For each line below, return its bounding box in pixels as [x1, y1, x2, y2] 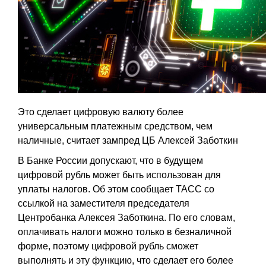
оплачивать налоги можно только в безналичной [18, 227, 232, 237]
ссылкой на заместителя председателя [18, 198, 189, 208]
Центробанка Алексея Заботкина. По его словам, [18, 213, 235, 223]
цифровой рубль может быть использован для [18, 170, 221, 180]
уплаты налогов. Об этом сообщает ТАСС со [18, 184, 214, 194]
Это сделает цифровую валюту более [18, 107, 183, 117]
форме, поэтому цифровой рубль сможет [18, 241, 198, 251]
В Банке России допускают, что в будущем [18, 156, 203, 166]
